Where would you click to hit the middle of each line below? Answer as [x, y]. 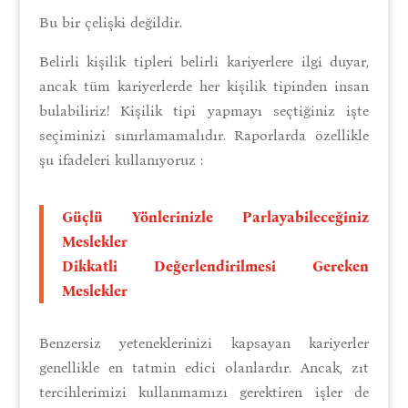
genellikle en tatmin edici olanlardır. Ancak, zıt [204, 367]
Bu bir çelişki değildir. [110, 22]
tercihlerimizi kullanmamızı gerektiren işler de [204, 392]
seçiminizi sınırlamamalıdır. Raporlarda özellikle [204, 135]
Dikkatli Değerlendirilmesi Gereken [215, 266]
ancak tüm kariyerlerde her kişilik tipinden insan [204, 86]
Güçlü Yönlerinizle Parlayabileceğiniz [215, 217]
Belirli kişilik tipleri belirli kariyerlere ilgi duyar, [204, 61]
